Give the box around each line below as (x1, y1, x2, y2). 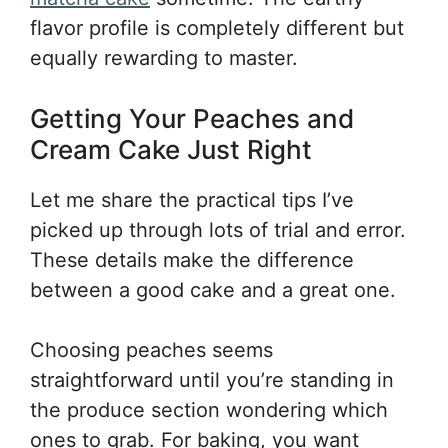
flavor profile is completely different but (30, 16, 404, 40)
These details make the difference (30, 248, 354, 272)
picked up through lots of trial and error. (30, 218, 406, 242)
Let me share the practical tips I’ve (30, 188, 354, 212)
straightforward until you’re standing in (30, 368, 394, 392)
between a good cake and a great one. (30, 278, 396, 302)
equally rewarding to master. (30, 46, 298, 70)
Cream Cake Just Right (30, 134, 312, 165)
